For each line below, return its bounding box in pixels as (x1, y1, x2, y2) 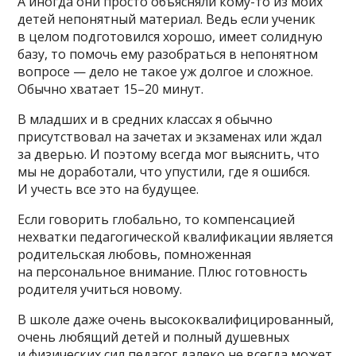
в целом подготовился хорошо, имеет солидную (17, 27, 323, 45)
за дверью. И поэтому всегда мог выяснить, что (17, 145, 320, 163)
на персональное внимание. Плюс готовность (17, 262, 308, 281)
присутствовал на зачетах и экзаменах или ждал (17, 127, 323, 145)
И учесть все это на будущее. (17, 180, 199, 198)
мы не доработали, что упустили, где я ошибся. (17, 162, 311, 180)
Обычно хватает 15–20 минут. (17, 79, 204, 98)
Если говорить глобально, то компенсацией (17, 210, 296, 228)
